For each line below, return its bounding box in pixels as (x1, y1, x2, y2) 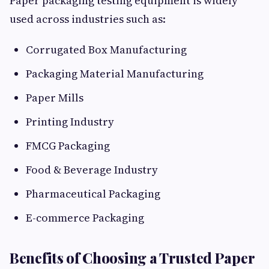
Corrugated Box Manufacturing (26, 42, 187, 58)
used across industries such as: (10, 11, 166, 27)
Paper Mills (26, 90, 83, 106)
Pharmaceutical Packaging (26, 186, 160, 202)
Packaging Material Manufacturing (26, 66, 204, 82)
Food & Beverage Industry (26, 162, 158, 178)
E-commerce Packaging (26, 210, 144, 226)
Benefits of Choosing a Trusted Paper (10, 248, 255, 268)
